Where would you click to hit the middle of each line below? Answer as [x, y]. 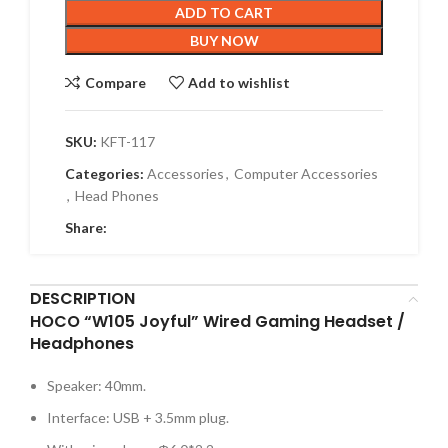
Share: [86, 227]
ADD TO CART [224, 12]
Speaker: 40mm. [96, 385]
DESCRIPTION [82, 298]
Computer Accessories [306, 173]
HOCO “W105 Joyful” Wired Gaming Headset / [217, 321]
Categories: [104, 173]
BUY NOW [224, 40]
